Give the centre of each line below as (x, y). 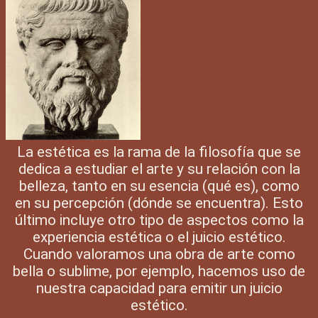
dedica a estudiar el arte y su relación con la (159, 169)
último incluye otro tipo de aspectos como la (159, 220)
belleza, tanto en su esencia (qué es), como (159, 186)
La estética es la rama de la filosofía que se (159, 152)
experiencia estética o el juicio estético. (159, 237)
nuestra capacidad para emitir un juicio (159, 288)
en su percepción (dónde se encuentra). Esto (159, 203)
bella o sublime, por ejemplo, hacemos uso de (159, 271)
